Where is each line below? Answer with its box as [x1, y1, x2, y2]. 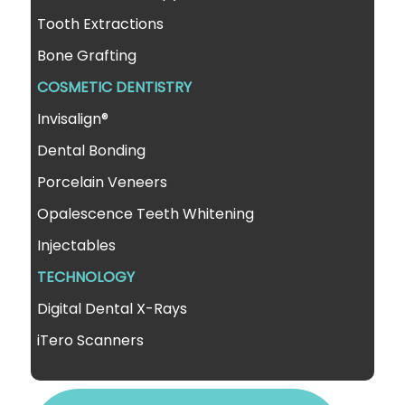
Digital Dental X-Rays [37, 297, 188, 319]
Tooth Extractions [37, 13, 165, 34]
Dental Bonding [37, 139, 146, 161]
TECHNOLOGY [37, 266, 136, 287]
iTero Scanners [37, 329, 145, 351]
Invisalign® [37, 108, 109, 129]
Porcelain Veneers [37, 171, 168, 193]
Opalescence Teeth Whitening [37, 202, 255, 224]
